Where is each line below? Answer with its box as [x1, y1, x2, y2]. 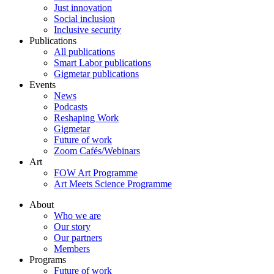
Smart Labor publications [54, 57, 151, 68]
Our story [54, 221, 91, 232]
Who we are [54, 210, 101, 221]
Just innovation [54, 2, 112, 13]
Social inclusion [54, 13, 115, 24]
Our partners [54, 232, 102, 243]
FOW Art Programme [54, 168, 138, 178]
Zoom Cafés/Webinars [54, 146, 140, 156]
